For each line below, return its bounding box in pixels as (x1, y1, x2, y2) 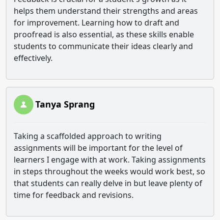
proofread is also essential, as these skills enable (14, 29, 194, 40)
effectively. (14, 53, 53, 63)
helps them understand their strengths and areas (14, 5, 198, 16)
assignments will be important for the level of (14, 142, 183, 153)
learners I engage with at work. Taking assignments (14, 154, 206, 165)
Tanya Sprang (35, 98, 95, 110)
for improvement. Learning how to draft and (14, 17, 179, 28)
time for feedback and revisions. (14, 190, 134, 200)
